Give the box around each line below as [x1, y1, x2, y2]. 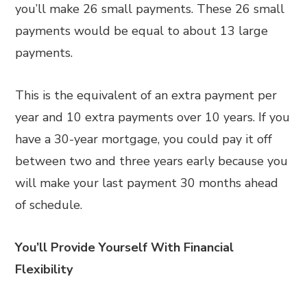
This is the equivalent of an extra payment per [15, 87, 278, 103]
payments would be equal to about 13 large [15, 23, 269, 39]
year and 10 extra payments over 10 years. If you [15, 109, 291, 125]
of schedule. [15, 197, 83, 213]
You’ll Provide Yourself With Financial [15, 239, 234, 256]
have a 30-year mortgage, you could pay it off [15, 131, 273, 147]
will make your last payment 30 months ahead [15, 175, 279, 191]
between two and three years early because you [15, 153, 288, 169]
